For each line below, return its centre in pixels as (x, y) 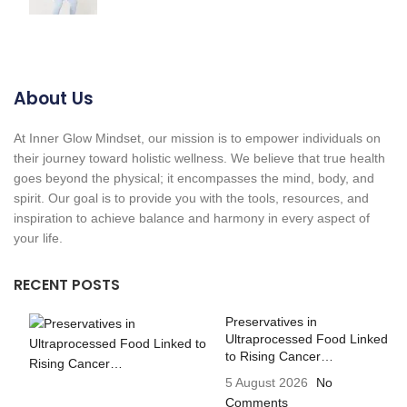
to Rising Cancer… (279, 357)
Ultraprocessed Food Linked (306, 339)
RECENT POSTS (67, 285)
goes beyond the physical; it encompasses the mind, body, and (194, 179)
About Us (54, 99)
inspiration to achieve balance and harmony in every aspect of (192, 218)
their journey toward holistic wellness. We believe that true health (199, 159)
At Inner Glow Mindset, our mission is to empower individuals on (197, 139)
